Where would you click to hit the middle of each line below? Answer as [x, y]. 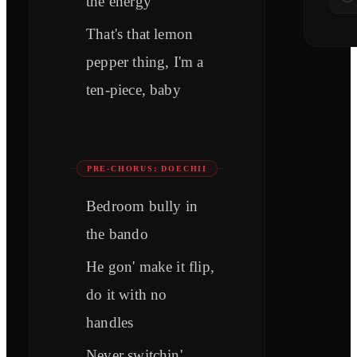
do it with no [127, 295]
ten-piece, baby [133, 90]
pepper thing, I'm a [145, 62]
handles [110, 323]
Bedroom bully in [142, 206]
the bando [117, 234]
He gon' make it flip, [150, 267]
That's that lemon [140, 34]
